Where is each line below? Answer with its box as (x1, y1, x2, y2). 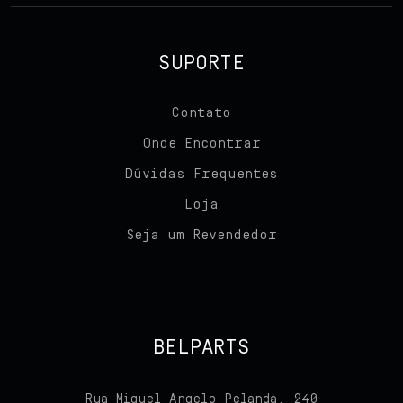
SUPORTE (158, 52, 245, 76)
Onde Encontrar (142, 136, 261, 152)
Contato (172, 105, 231, 121)
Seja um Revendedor (126, 228, 277, 244)
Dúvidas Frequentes (125, 166, 278, 183)
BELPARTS (153, 336, 250, 360)
